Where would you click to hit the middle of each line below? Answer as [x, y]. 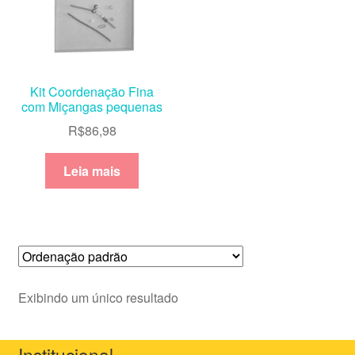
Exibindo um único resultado [98, 297]
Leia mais [92, 171]
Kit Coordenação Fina [92, 91]
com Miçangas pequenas [92, 106]
